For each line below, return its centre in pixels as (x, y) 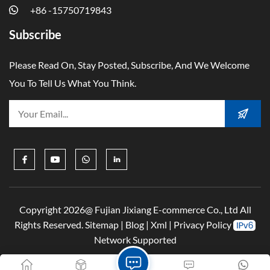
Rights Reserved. (50, 225)
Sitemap (102, 225)
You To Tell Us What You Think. (73, 83)
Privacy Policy (202, 225)
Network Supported (135, 240)
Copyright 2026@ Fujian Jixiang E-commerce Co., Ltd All (135, 210)
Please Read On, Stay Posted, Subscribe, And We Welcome (129, 64)
